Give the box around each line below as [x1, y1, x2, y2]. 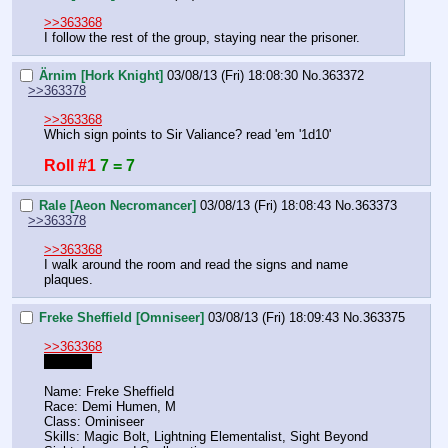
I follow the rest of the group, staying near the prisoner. [44, 29, 360, 45]
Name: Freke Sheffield [44, 383, 174, 399]
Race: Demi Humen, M [44, 398, 176, 414]
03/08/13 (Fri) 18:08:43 [200, 198, 331, 214]
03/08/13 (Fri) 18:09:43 [208, 310, 339, 326]
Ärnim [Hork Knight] [39, 68, 163, 84]
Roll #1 [44, 156, 96, 174]
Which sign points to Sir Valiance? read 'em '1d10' [44, 126, 331, 142]
